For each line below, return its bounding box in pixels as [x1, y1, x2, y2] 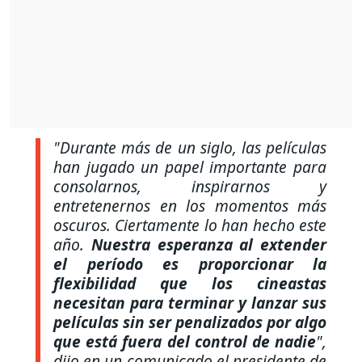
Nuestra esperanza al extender [90, 233, 326, 255]
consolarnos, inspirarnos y [53, 175, 326, 197]
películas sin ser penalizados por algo [53, 310, 326, 333]
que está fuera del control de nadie [53, 330, 316, 352]
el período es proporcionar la [53, 252, 326, 275]
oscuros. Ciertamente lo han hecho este [53, 213, 326, 236]
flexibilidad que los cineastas [53, 271, 326, 294]
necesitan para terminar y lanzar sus [53, 291, 326, 314]
